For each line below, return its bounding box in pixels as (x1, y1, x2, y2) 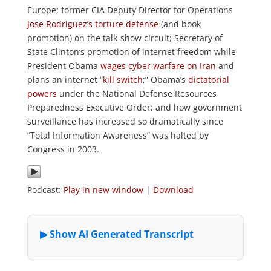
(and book (158, 18, 201, 30)
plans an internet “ (27, 74, 103, 85)
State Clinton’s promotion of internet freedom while (27, 46, 236, 57)
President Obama (27, 60, 100, 71)
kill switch (102, 74, 143, 85)
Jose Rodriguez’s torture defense (27, 18, 158, 30)
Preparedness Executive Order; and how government (27, 102, 242, 113)
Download (152, 184, 194, 195)
